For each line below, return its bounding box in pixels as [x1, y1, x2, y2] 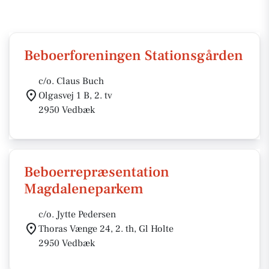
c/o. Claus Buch [38, 75, 104, 87]
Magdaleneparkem [24, 180, 144, 198]
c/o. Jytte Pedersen [38, 208, 116, 220]
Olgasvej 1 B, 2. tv [38, 89, 112, 101]
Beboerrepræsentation [24, 163, 169, 181]
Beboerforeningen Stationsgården [24, 46, 243, 65]
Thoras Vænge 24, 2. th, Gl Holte [38, 223, 174, 235]
